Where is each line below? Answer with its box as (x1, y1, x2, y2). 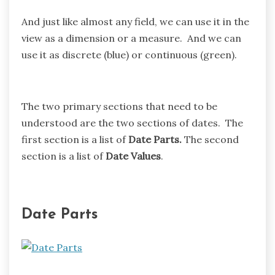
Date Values (106, 150, 161, 163)
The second (182, 133, 239, 146)
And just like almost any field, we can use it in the (21, 15, 249, 28)
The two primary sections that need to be (21, 100, 217, 113)
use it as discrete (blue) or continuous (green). (21, 48, 237, 61)
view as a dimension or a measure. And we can (21, 32, 241, 45)
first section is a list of (21, 133, 128, 146)
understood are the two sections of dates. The (21, 117, 243, 130)
